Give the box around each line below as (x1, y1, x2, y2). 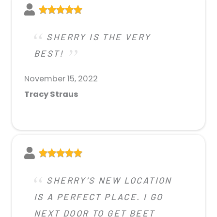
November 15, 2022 (24, 73, 98, 84)
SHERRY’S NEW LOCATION (46, 174, 172, 186)
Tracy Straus (24, 88, 78, 100)
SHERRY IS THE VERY (46, 31, 151, 42)
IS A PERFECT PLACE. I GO (34, 191, 163, 202)
